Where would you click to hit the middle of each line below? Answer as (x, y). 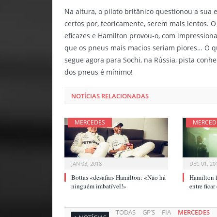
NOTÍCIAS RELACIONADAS (110, 96)
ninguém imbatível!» (99, 186)
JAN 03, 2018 (86, 164)
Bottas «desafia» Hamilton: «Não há (118, 178)
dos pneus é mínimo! (99, 72)
